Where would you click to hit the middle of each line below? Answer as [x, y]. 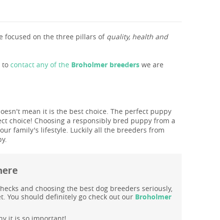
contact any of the [40, 65]
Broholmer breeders [104, 65]
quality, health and [137, 37]
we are [151, 65]
